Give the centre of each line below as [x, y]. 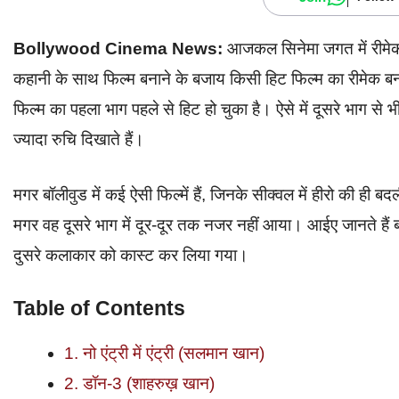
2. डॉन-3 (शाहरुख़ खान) [139, 383]
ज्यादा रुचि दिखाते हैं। [79, 139]
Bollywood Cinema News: [118, 48]
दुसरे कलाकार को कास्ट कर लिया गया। [131, 256]
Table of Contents [99, 308]
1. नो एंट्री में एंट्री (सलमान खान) [164, 353]
